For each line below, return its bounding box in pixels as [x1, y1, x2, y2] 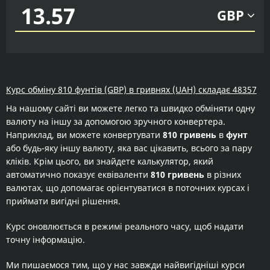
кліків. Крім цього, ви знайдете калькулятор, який [6, 155, 213, 167]
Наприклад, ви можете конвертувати [6, 129, 163, 140]
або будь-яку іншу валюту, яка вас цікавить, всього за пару [6, 142, 252, 154]
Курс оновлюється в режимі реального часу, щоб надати [6, 221, 243, 232]
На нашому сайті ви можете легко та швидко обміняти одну [6, 102, 255, 114]
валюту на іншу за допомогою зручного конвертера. [6, 116, 225, 127]
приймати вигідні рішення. [6, 195, 121, 207]
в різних [204, 169, 241, 180]
